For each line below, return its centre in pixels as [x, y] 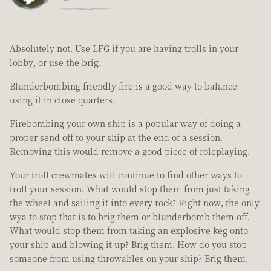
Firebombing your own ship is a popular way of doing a [125, 124]
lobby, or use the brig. [55, 63]
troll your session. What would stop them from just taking [130, 189]
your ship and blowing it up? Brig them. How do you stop [128, 245]
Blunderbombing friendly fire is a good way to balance [123, 86]
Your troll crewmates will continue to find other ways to [126, 175]
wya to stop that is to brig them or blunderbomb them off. [130, 217]
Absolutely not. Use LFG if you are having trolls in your [124, 49]
